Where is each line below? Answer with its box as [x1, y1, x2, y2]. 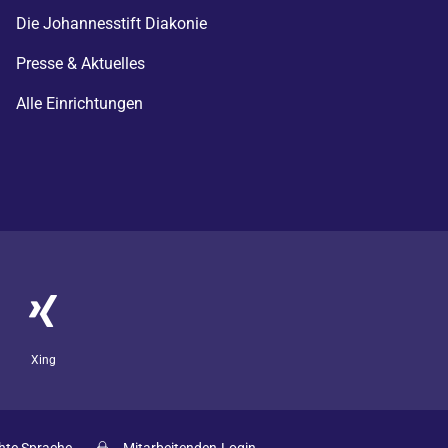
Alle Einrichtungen [16, 94, 143, 113]
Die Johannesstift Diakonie [16, 14, 207, 33]
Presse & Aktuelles [16, 54, 145, 73]
